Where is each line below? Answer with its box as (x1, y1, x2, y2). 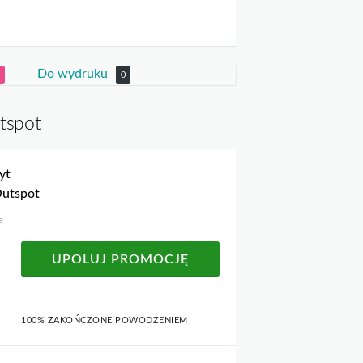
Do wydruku (37, 67, 111, 81)
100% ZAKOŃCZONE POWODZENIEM (21, 316, 188, 326)
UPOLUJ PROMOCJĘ (52, 253, 189, 267)
